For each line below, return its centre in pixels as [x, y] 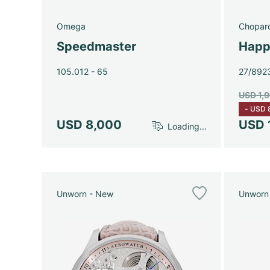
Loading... [187, 126]
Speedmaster [96, 46]
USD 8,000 [89, 125]
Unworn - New [85, 193]
